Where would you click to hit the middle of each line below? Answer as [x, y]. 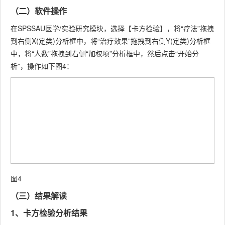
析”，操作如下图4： [42, 66]
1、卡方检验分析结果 [49, 213]
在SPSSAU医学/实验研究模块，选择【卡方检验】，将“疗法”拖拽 [112, 28]
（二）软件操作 [39, 11]
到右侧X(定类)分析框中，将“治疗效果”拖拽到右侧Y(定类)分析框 [110, 41]
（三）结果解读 [39, 196]
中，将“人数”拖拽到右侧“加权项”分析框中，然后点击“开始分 [105, 53]
